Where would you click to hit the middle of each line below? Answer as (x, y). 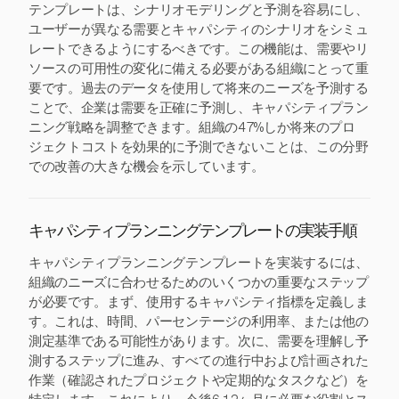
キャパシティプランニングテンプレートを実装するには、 (199, 263)
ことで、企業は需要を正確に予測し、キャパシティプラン (199, 108)
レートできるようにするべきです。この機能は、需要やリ (199, 49)
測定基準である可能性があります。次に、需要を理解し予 (199, 341)
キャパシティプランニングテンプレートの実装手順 (192, 232)
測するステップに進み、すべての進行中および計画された (199, 361)
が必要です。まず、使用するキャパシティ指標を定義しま (199, 302)
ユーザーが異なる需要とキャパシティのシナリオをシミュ (199, 29)
